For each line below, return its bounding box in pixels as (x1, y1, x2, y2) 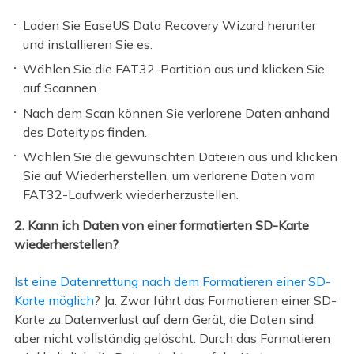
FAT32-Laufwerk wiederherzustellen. (23, 186, 239, 203)
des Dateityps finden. (23, 123, 148, 140)
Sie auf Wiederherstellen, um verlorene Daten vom (23, 168, 316, 184)
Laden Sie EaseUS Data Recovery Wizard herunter (23, 17, 317, 33)
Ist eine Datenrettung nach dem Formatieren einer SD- (13, 273, 331, 289)
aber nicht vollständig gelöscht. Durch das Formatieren (13, 330, 330, 346)
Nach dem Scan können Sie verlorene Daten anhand (23, 104, 330, 121)
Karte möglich (13, 292, 94, 308)
